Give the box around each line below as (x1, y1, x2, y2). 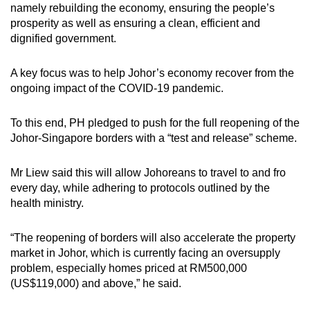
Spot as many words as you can (73, 75, 213, 87)
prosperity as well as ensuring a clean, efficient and (10, 17, 260, 29)
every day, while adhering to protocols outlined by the (10, 181, 270, 194)
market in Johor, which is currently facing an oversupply (10, 246, 280, 259)
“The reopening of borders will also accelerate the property (10, 231, 295, 244)
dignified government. (10, 32, 119, 44)
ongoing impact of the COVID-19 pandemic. (10, 82, 226, 94)
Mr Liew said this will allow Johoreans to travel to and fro (10, 166, 286, 179)
